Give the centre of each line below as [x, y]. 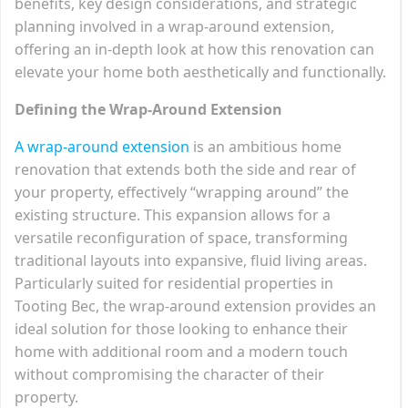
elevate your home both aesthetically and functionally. [200, 71]
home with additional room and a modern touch [181, 351]
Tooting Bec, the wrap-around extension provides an [195, 306]
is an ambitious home [265, 146]
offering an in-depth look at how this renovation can [194, 49]
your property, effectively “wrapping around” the [182, 192]
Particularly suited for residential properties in [174, 283]
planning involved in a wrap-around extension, [174, 26]
